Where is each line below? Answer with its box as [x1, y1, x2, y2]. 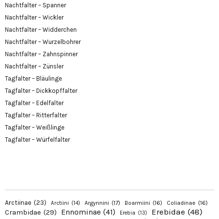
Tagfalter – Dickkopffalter [5, 87, 77, 95]
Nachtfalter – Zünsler [5, 63, 64, 70]
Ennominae [61, 207, 101, 217]
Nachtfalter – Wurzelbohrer [5, 38, 81, 46]
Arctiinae [5, 199, 31, 207]
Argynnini [85, 199, 109, 207]
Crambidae [5, 208, 41, 217]
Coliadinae [167, 199, 196, 207]
